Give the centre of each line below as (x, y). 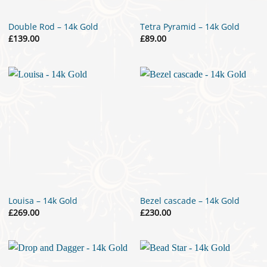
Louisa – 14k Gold (43, 201)
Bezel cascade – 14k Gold (190, 201)
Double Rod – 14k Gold (53, 27)
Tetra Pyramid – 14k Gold (190, 27)
